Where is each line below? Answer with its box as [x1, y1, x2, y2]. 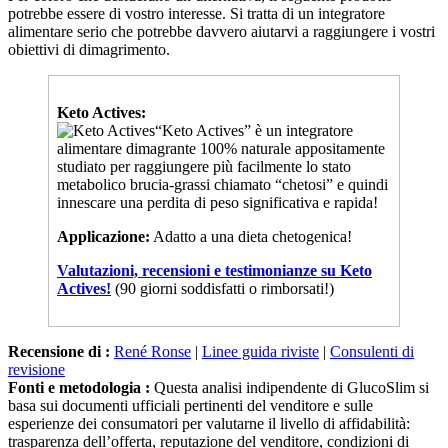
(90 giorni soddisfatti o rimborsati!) [111, 262, 334, 280]
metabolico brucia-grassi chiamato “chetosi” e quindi [57, 158, 388, 176]
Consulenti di [330, 325, 414, 343]
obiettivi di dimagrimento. [8, 23, 170, 41]
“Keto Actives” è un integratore [155, 104, 353, 122]
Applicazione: [57, 210, 150, 228]
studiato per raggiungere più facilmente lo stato [57, 140, 351, 158]
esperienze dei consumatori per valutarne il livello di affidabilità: [8, 397, 410, 415]
